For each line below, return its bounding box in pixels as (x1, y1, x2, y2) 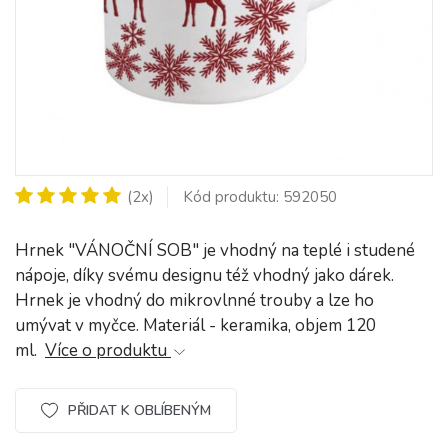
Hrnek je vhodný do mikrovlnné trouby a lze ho (15, 289, 374, 312)
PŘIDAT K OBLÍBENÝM (67, 400, 211, 420)
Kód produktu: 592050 (183, 187, 337, 207)
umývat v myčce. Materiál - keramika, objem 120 (15, 314, 376, 337)
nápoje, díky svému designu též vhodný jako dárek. (15, 264, 394, 287)
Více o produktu (45, 339, 171, 362)
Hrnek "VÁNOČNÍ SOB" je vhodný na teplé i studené (15, 239, 415, 262)
